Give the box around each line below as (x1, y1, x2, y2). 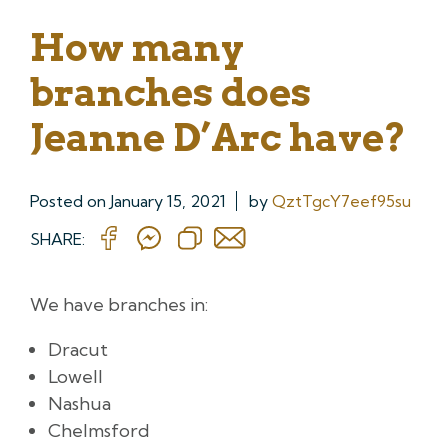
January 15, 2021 (110, 190, 226, 211)
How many (30, 23, 244, 70)
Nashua (48, 391, 111, 415)
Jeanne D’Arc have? (30, 113, 406, 160)
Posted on (30, 190, 110, 211)
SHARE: (30, 228, 85, 249)
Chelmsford (48, 418, 150, 442)
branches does (30, 68, 311, 115)
